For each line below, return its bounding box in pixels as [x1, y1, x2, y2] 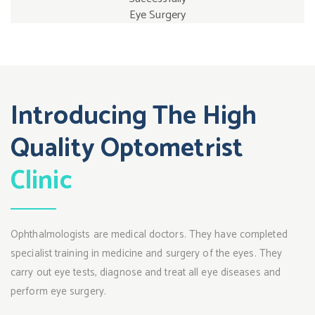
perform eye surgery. [11, 283, 106, 300]
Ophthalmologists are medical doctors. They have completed [11, 226, 288, 243]
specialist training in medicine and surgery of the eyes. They [11, 245, 283, 262]
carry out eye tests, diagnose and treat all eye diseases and [11, 264, 281, 281]
